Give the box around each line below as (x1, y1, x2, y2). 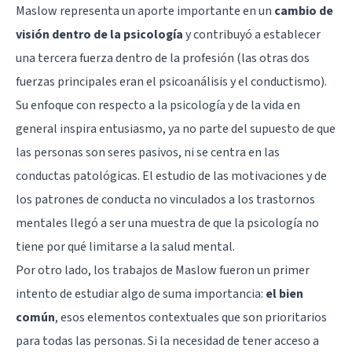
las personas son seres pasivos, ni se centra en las (16, 144, 280, 162)
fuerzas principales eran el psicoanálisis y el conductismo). (16, 73, 327, 91)
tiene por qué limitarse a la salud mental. (16, 238, 235, 256)
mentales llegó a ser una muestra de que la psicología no (16, 214, 319, 233)
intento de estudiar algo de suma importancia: (16, 285, 266, 303)
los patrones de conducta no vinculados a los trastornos (16, 191, 315, 209)
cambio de (274, 2, 333, 20)
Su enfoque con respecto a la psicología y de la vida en (16, 97, 300, 115)
